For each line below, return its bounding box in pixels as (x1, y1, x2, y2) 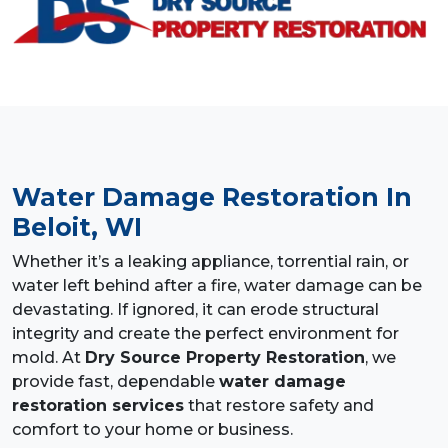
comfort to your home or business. (12, 420, 293, 440)
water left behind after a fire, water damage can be (12, 276, 422, 296)
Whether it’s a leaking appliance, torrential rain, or (12, 252, 409, 272)
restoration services (12, 396, 184, 416)
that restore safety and (184, 396, 374, 416)
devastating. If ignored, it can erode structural (12, 300, 379, 320)
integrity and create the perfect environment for (12, 324, 399, 344)
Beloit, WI (12, 212, 142, 243)
